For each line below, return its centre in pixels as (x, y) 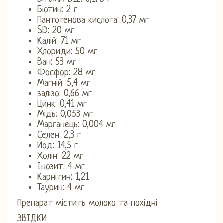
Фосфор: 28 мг (66, 73)
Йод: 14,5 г (57, 146)
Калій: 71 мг (59, 41)
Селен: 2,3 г (59, 135)
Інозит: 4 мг (61, 167)
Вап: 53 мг (57, 62)
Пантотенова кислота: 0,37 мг (93, 20)
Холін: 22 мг (60, 156)
